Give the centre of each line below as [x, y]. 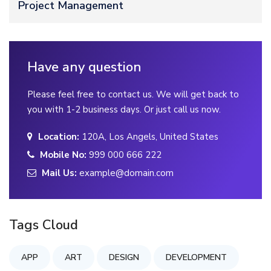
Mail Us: [58, 173]
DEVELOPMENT [196, 258]
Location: [57, 137]
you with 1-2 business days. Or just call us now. [124, 110]
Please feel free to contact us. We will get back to [133, 95]
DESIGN [124, 258]
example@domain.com [125, 173]
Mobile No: [62, 155]
